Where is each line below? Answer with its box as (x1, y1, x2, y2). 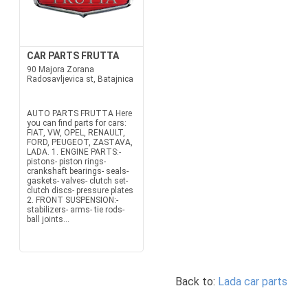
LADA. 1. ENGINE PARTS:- (26, 147, 121, 157)
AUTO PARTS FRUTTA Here (26, 109, 132, 118)
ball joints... (26, 214, 69, 224)
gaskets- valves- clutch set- (26, 176, 128, 186)
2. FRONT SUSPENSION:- (26, 195, 118, 205)
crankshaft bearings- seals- (26, 166, 129, 176)
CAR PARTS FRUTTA (26, 50, 119, 61)
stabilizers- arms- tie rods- (26, 205, 124, 214)
